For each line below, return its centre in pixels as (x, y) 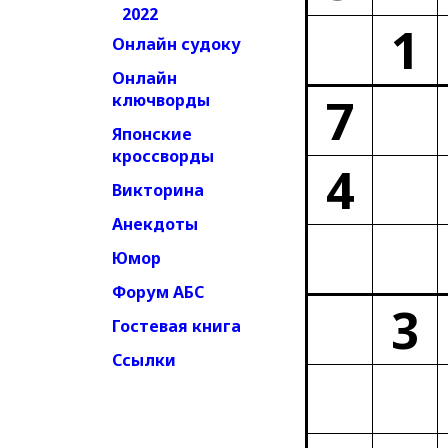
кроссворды (163, 156)
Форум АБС (158, 292)
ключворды (161, 100)
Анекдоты (155, 224)
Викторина (158, 190)
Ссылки (144, 360)
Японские (152, 134)
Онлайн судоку (176, 44)
